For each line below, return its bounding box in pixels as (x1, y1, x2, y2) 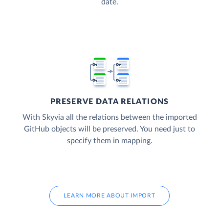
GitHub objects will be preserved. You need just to (24, 125, 195, 133)
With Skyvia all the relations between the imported (22, 113, 197, 122)
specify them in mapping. (66, 137, 153, 145)
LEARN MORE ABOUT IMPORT (64, 193, 155, 199)
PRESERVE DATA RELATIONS (50, 98, 169, 106)
